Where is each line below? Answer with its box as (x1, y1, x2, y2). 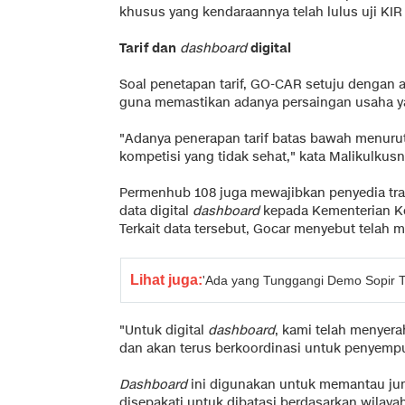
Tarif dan (119, 39, 176, 57)
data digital (119, 202, 193, 220)
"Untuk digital (119, 321, 208, 339)
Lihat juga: (130, 271, 202, 287)
